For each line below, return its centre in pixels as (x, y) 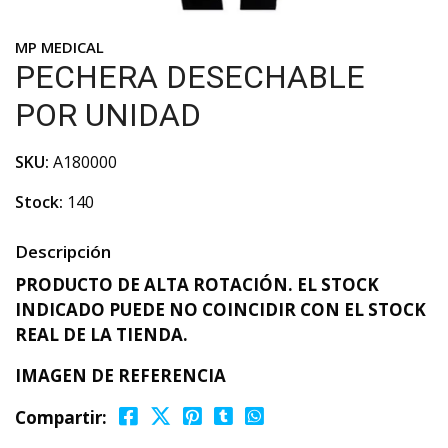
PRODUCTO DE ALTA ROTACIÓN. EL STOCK (197, 284)
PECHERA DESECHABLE (190, 77)
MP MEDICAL (59, 47)
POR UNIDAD (108, 115)
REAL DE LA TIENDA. (101, 334)
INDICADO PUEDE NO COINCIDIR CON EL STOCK (220, 309)
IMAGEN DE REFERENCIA (120, 375)
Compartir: (61, 417)
